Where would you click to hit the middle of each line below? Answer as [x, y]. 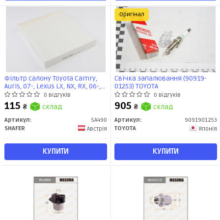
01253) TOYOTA [136, 86]
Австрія [97, 129]
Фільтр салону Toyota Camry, [51, 79]
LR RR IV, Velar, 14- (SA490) [45, 94]
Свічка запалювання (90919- [161, 79]
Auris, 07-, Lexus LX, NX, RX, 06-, [53, 86]
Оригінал [132, 15]
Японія [208, 129]
